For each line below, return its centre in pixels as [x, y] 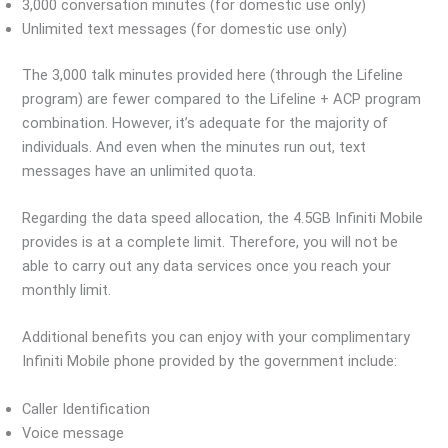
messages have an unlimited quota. [139, 170]
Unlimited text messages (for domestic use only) [185, 28]
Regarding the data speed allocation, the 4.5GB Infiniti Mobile [223, 217]
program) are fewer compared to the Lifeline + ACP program [222, 98]
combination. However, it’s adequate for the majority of [205, 122]
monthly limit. [67, 289]
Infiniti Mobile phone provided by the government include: [210, 361]
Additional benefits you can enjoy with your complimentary [216, 337]
